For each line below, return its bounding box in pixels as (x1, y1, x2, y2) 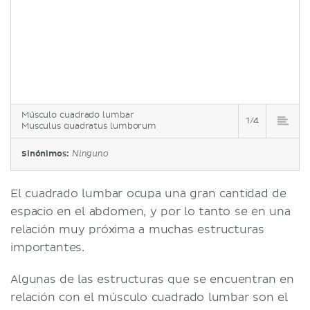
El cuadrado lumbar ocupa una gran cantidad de (10, 186, 286, 201)
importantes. (10, 240, 85, 255)
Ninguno (71, 149, 109, 158)
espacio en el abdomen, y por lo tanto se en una (10, 204, 291, 219)
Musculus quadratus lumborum (21, 120, 156, 131)
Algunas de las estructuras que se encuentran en (10, 272, 294, 286)
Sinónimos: (21, 148, 72, 159)
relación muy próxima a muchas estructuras (10, 222, 264, 237)
